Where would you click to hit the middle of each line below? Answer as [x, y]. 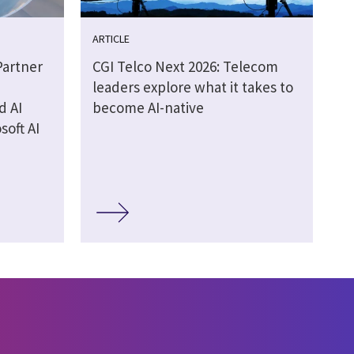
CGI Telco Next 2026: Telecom [185, 67]
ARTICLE [111, 39]
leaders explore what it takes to [192, 87]
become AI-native [148, 108]
